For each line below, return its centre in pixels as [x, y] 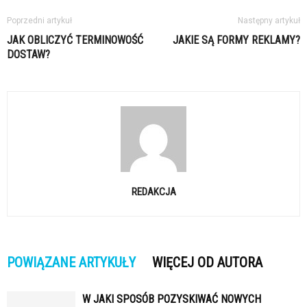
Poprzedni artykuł [39, 20]
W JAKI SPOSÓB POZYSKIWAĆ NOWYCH [172, 299]
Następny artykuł [269, 20]
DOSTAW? [28, 54]
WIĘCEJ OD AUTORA [207, 262]
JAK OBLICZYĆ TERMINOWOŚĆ [75, 40]
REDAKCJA [153, 192]
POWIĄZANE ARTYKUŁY [71, 262]
